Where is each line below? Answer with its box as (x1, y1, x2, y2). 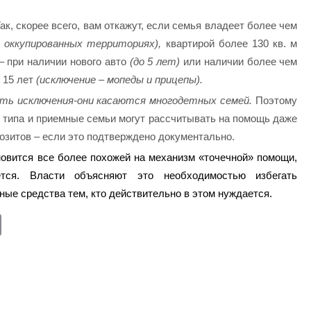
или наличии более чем (180, 56, 298, 68)
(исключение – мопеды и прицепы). (36, 74, 203, 86)
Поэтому (252, 94, 298, 106)
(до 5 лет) (129, 56, 180, 68)
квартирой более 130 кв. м (161, 37, 298, 50)
